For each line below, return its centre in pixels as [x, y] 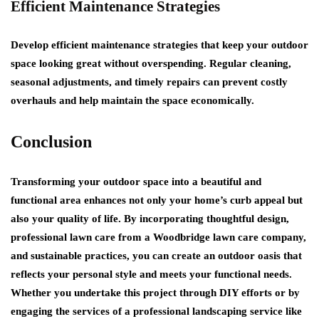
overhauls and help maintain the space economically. [132, 100]
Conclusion [51, 141]
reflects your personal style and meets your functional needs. [151, 274]
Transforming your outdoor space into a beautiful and [136, 181]
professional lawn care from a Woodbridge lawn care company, [158, 237]
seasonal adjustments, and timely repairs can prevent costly [149, 82]
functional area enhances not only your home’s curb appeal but [157, 200]
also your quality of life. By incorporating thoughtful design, [150, 218]
